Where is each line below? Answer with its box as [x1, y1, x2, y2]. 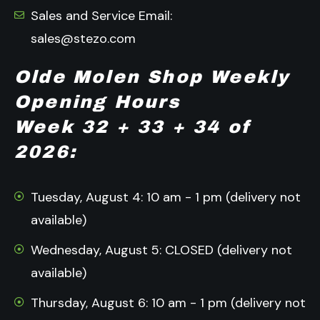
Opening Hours [14, 91, 181, 111]
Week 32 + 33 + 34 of [14, 116, 251, 136]
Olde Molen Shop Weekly [14, 66, 290, 86]
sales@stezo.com [30, 29, 136, 47]
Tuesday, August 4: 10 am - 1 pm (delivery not [30, 188, 301, 206]
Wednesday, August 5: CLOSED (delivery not [30, 241, 292, 259]
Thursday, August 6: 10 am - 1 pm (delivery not [30, 294, 306, 311]
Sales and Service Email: [30, 6, 172, 24]
